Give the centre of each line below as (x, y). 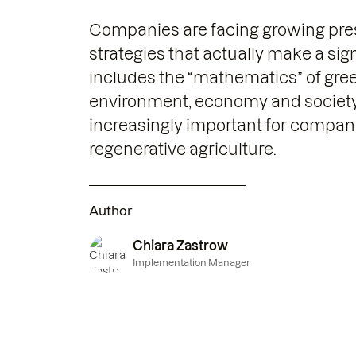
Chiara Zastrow (180, 246)
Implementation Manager (192, 263)
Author (111, 211)
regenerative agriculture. (183, 149)
